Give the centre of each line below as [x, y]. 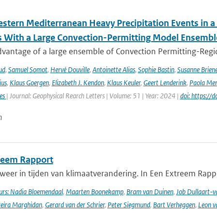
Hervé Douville [70, 70]
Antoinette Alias [114, 70]
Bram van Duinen [150, 192]
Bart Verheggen [174, 205]
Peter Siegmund [129, 205]
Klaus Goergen [29, 83]
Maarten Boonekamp [94, 192]
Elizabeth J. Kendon [78, 83]
